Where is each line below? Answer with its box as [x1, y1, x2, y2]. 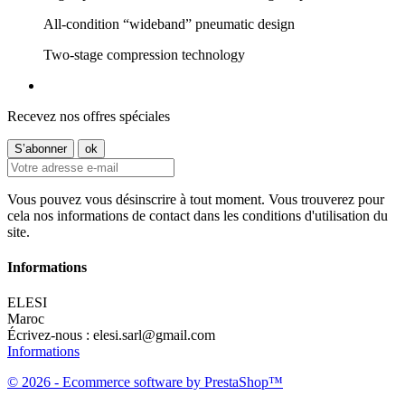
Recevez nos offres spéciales [7, 108, 170, 124]
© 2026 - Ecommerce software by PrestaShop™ [7, 374, 283, 391]
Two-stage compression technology [43, 46, 245, 62]
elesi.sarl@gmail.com [93, 327, 215, 344]
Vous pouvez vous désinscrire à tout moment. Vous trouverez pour [7, 191, 384, 207]
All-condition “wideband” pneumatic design [43, 15, 295, 32]
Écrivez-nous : [7, 327, 93, 344]
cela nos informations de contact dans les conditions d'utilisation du [7, 207, 388, 223]
